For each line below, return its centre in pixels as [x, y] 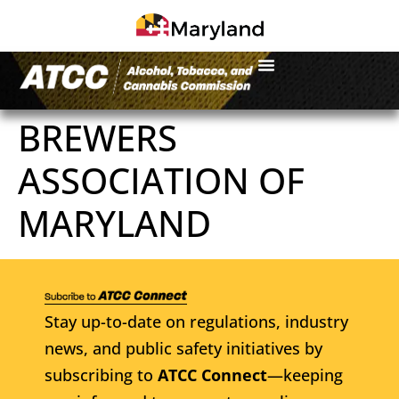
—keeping [305, 375]
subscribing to [101, 375]
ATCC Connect [212, 375]
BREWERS [98, 137]
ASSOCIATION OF [161, 180]
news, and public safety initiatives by [183, 348]
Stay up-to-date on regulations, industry [196, 321]
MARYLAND [114, 223]
